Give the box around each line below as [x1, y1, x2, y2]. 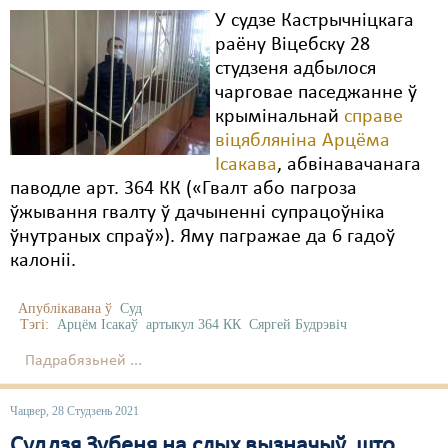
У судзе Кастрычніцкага [215, 11, 414, 31]
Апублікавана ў [18, 301, 112, 316]
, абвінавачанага [277, 155, 421, 175]
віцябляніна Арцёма [215, 131, 390, 151]
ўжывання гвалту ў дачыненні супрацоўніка [10, 203, 385, 223]
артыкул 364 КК [146, 317, 241, 332]
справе [344, 107, 403, 127]
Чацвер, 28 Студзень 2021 [10, 404, 139, 418]
